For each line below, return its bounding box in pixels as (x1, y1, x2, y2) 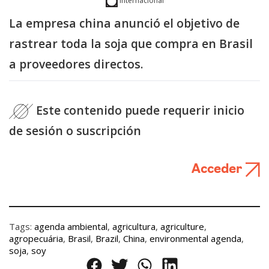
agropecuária (9, 232, 63, 244)
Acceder (192, 163, 245, 176)
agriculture (160, 220, 204, 232)
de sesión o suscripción (9, 122, 141, 139)
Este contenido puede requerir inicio (33, 101, 244, 118)
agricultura (112, 220, 156, 232)
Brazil (95, 232, 118, 244)
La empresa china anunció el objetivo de (9, 15, 240, 32)
